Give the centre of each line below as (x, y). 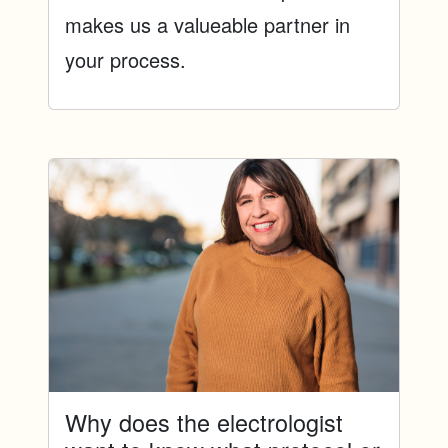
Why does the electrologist (204, 421)
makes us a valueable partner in (207, 24)
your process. (125, 59)
